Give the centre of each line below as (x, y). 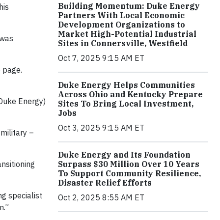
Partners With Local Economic (121, 15)
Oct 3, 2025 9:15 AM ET (101, 128)
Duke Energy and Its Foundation (124, 155)
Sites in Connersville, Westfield (123, 43)
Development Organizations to (122, 25)
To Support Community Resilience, (129, 173)
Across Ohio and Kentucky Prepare (130, 94)
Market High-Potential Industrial (127, 34)
